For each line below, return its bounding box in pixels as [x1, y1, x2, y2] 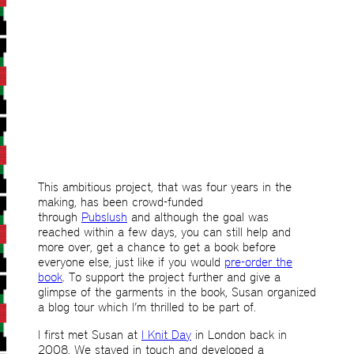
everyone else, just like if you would [38, 254, 224, 270]
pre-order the [224, 254, 292, 270]
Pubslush [81, 209, 127, 225]
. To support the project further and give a [62, 269, 281, 285]
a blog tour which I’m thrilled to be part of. [38, 299, 260, 315]
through [38, 209, 81, 225]
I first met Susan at [38, 327, 141, 343]
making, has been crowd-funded [38, 194, 203, 210]
